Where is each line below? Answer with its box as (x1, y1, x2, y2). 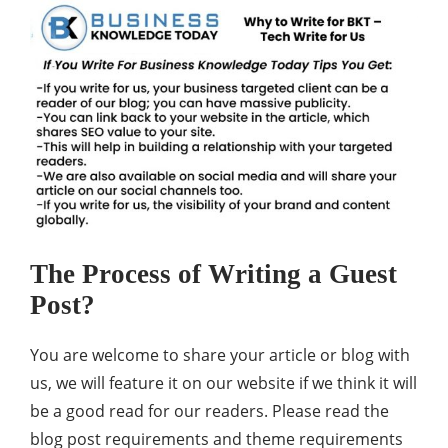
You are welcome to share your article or (30, 343, 341, 366)
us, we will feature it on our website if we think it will (30, 371, 417, 394)
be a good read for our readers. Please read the (30, 399, 389, 422)
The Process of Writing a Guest (30, 258, 397, 289)
